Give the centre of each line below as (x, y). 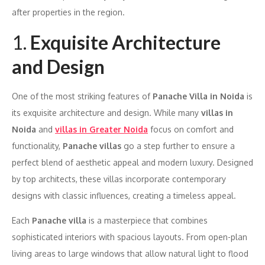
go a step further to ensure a (178, 146)
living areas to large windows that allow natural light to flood (130, 253)
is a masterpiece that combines (147, 220)
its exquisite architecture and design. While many (106, 112)
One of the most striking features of (82, 96)
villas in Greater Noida (101, 129)
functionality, (37, 146)
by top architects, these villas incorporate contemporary (119, 179)
